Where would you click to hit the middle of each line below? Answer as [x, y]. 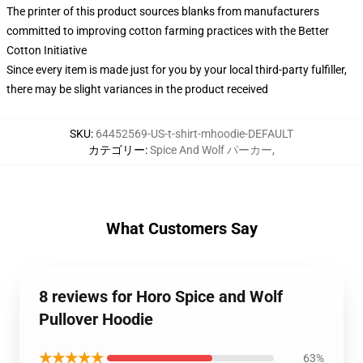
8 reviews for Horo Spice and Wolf [161, 297]
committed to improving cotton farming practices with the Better [168, 31]
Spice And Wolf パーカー [211, 150]
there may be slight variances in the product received [137, 89]
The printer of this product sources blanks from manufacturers [163, 11]
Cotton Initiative [47, 50]
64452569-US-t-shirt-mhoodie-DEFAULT [194, 134]
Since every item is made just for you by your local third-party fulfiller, [177, 70]
